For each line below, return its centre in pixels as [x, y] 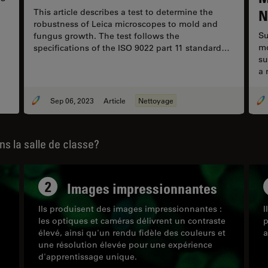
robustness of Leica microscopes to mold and [126, 24]
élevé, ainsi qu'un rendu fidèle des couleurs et [132, 232]
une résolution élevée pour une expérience [125, 244]
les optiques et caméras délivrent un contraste [132, 220]
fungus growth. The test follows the [106, 36]
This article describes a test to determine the [123, 12]
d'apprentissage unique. [88, 256]
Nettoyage [156, 100]
